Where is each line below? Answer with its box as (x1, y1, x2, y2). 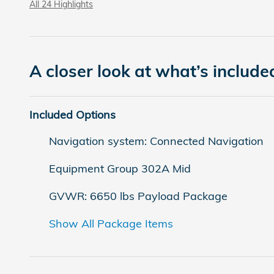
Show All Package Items (49, 217, 173, 231)
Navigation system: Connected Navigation (49, 134, 264, 149)
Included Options (29, 108, 116, 122)
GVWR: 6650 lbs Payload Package (49, 189, 228, 204)
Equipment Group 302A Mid (49, 161, 191, 176)
